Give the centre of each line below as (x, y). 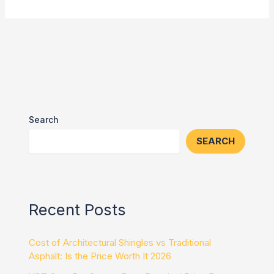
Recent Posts (78, 210)
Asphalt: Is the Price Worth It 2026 (100, 256)
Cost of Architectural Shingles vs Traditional (120, 243)
